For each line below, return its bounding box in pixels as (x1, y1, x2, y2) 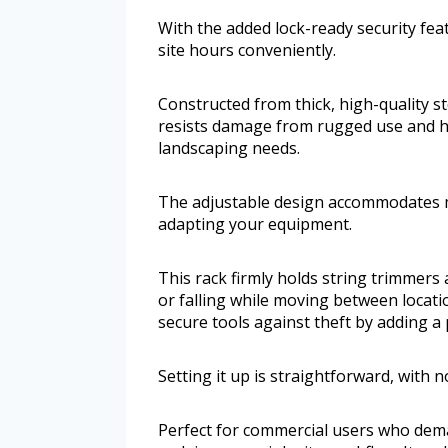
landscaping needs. (158, 136, 300, 159)
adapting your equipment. (158, 212, 352, 235)
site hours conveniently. (158, 38, 336, 61)
